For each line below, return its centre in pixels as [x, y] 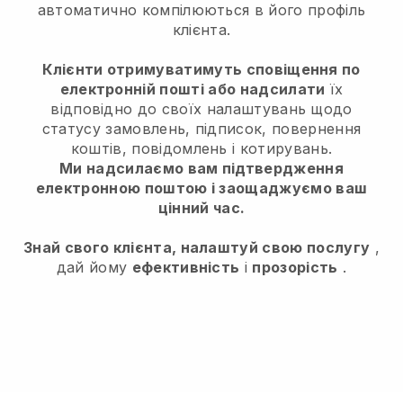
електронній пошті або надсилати [193, 89]
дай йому [94, 267]
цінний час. [201, 207]
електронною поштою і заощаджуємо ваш [201, 188]
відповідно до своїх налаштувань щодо [201, 108]
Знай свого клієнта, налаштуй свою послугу [197, 247]
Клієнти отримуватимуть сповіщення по [201, 69]
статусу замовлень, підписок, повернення [201, 128]
